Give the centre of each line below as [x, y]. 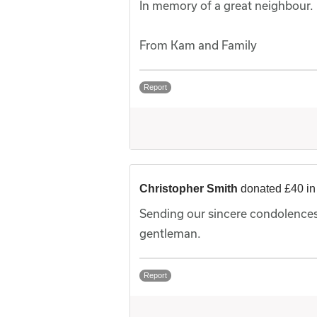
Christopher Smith [189, 188]
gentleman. [170, 233]
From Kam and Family [198, 45]
